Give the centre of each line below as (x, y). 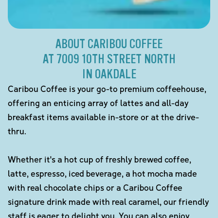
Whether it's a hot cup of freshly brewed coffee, (100, 159)
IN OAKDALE (109, 74)
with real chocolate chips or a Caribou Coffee (95, 187)
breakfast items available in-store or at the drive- (103, 117)
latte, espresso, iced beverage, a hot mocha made (102, 173)
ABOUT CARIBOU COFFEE (109, 44)
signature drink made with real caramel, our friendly (109, 201)
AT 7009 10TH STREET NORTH (109, 59)
